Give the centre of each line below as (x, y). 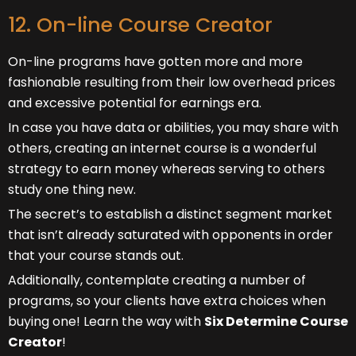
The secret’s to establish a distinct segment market (170, 214)
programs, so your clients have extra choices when (167, 300)
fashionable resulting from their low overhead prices (172, 82)
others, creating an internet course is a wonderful (162, 148)
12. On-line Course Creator (140, 25)
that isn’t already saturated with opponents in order (170, 234)
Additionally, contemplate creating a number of (157, 280)
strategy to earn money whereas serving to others (166, 168)
